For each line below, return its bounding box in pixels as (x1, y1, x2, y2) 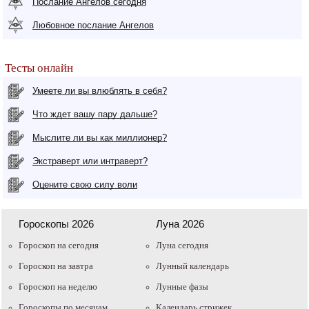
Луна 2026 (156, 217, 204, 230)
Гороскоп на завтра (19, 260, 93, 271)
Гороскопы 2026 (19, 217, 94, 230)
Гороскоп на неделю (19, 281, 97, 292)
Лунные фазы (156, 281, 208, 292)
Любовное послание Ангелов (32, 19, 154, 30)
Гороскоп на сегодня (19, 239, 99, 250)
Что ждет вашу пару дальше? (32, 108, 157, 119)
